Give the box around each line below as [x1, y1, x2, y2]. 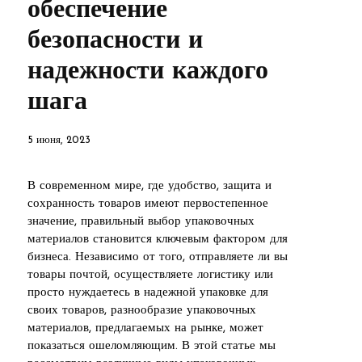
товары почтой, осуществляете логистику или [27, 268, 273, 281]
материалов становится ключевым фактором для [27, 233, 288, 246]
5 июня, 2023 [27, 134, 90, 145]
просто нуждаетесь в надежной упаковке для [27, 286, 268, 299]
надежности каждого [27, 58, 268, 85]
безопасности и [27, 27, 203, 54]
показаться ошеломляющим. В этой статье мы [27, 339, 276, 352]
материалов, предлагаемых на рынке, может [27, 322, 263, 335]
